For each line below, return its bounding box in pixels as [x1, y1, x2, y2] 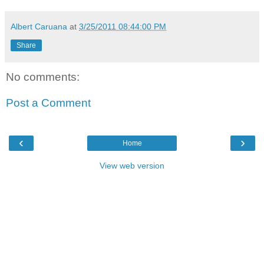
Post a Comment [6, 96, 91, 109]
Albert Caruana [11, 22, 67, 32]
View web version [100, 161, 164, 171]
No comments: [6, 71, 80, 84]
